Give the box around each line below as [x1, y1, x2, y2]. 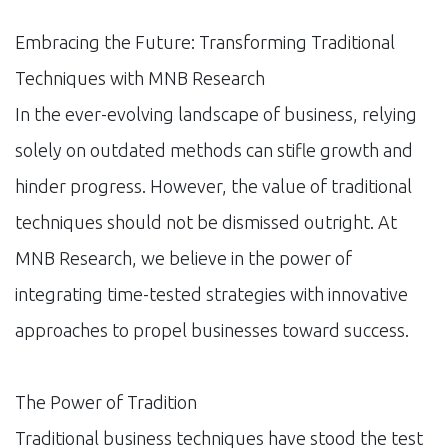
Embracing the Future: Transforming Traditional [15, 31, 395, 52]
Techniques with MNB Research [15, 67, 265, 88]
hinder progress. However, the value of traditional [15, 175, 412, 196]
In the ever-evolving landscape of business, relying [15, 103, 417, 124]
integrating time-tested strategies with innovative [15, 283, 408, 304]
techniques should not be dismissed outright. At [15, 211, 397, 232]
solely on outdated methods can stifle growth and [15, 139, 413, 160]
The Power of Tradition [15, 391, 197, 412]
